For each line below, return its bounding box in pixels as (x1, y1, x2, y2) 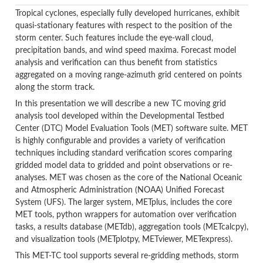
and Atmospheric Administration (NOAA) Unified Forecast (15, 186, 224, 194)
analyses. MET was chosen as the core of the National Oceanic (15, 173, 242, 182)
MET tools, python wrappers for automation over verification (15, 210, 237, 219)
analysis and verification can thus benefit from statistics (15, 58, 217, 67)
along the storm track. (15, 83, 95, 92)
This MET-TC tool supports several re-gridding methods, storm (15, 251, 239, 260)
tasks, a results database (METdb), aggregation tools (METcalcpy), (15, 222, 248, 231)
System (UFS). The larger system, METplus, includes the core (15, 198, 232, 207)
